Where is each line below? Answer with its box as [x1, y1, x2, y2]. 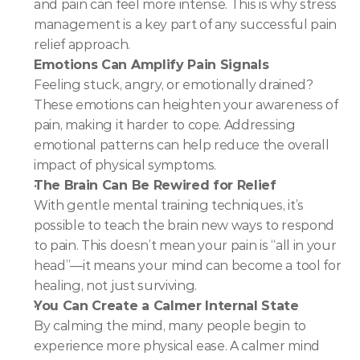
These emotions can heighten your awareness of [34, 97, 338, 112]
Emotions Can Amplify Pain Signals [34, 57, 269, 72]
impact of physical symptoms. [34, 157, 217, 173]
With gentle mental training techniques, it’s [34, 198, 304, 213]
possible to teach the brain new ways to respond [34, 218, 334, 233]
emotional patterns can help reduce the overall [34, 137, 329, 153]
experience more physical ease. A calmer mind [34, 338, 320, 354]
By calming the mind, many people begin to [34, 318, 306, 333]
